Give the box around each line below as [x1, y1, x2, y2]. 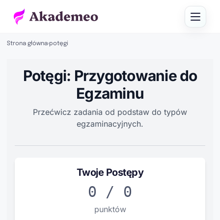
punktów [94, 204, 126, 214]
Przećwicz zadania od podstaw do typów [33, 107, 187, 117]
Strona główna [7, 41, 48, 47]
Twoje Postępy [76, 166, 144, 178]
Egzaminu [76, 84, 144, 102]
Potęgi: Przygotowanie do [23, 67, 197, 84]
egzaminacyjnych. [77, 119, 143, 129]
